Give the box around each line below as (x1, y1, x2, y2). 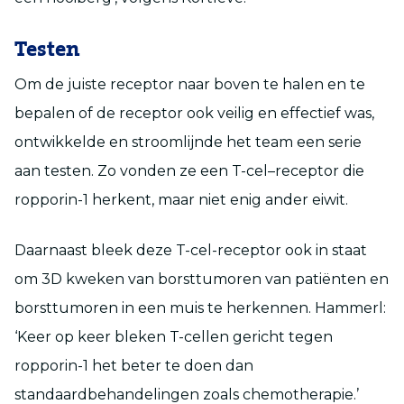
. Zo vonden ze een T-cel (91, 161, 268, 179)
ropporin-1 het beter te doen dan (14, 356, 253, 374)
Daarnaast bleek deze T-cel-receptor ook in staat (14, 241, 367, 259)
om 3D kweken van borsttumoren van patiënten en (14, 270, 389, 288)
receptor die (275, 161, 364, 179)
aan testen (14, 161, 91, 179)
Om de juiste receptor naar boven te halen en (14, 75, 350, 93)
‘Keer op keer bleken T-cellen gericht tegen (14, 327, 333, 345)
